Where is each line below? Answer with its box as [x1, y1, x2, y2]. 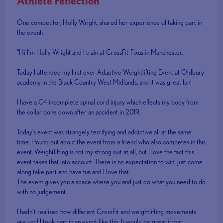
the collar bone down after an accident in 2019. [17, 108, 140, 116]
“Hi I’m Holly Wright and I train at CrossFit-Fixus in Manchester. [17, 48, 183, 57]
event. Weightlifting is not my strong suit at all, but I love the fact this [17, 148, 195, 156]
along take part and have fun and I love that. [17, 168, 130, 176]
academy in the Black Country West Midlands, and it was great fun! [17, 78, 192, 87]
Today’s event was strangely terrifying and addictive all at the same [17, 128, 192, 136]
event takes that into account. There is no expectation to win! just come [17, 158, 203, 166]
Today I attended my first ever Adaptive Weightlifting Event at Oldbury [17, 68, 205, 77]
